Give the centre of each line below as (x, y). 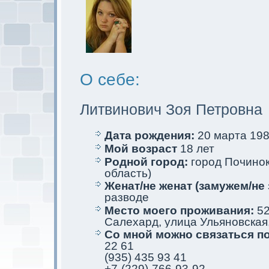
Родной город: (146, 162)
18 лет (197, 149)
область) (128, 173)
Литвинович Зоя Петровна (171, 110)
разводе (127, 198)
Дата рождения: (150, 136)
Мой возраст (142, 149)
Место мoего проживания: (179, 210)
